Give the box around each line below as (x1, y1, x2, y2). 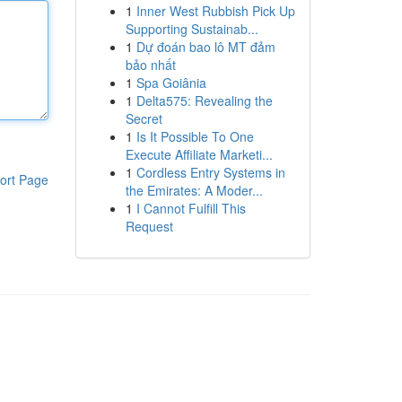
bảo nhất (125, 56, 176, 74)
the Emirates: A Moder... (125, 181, 263, 199)
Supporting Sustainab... (125, 20, 258, 38)
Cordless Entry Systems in (135, 163, 285, 181)
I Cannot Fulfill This (135, 199, 246, 217)
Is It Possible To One (135, 127, 254, 145)
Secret (125, 109, 162, 127)
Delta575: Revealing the (135, 92, 273, 109)
